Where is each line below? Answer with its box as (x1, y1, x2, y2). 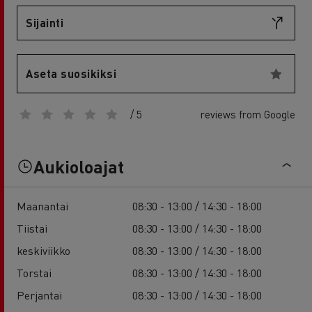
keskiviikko (17, 242, 70, 258)
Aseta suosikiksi (26, 66, 116, 81)
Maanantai (17, 198, 68, 213)
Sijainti (26, 15, 63, 30)
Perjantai (17, 287, 62, 302)
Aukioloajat (33, 155, 124, 178)
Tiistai (17, 220, 47, 235)
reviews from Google (201, 107, 295, 121)
